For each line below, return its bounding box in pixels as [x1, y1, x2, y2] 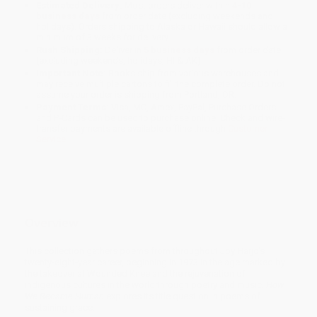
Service [36, 134, 67, 145]
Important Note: [36, 68, 107, 79]
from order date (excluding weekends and [100, 11, 274, 22]
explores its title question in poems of [104, 290, 260, 301]
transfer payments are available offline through [36, 123, 229, 134]
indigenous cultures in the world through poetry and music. [25, 279, 266, 290]
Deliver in [103, 45, 144, 56]
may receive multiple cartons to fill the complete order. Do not [36, 79, 286, 90]
